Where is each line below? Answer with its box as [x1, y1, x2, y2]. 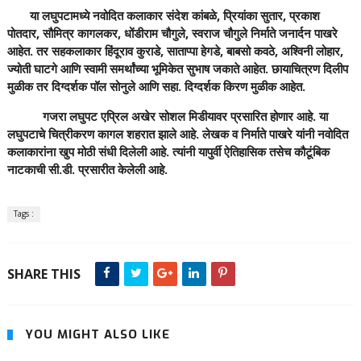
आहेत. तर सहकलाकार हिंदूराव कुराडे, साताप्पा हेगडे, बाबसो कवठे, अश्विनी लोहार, [6, 43, 343, 59]
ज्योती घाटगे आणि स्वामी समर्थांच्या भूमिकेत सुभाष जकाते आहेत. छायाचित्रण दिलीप [6, 60, 348, 77]
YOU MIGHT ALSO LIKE [24, 326, 170, 342]
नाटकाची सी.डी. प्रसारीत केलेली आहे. [6, 161, 168, 177]
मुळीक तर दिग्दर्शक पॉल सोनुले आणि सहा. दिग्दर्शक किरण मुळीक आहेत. [6, 78, 309, 94]
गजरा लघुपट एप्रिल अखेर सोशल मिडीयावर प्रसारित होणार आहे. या [6, 108, 328, 124]
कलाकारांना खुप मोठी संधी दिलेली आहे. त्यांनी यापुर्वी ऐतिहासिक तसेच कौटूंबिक [6, 143, 330, 160]
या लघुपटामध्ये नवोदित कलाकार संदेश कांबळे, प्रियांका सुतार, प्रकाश [6, 7, 320, 23]
